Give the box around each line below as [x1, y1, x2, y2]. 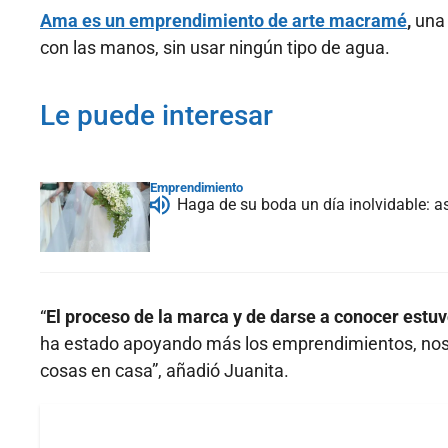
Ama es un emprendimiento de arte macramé [40, 10, 407, 32]
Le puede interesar [40, 99, 273, 133]
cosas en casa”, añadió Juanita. [40, 360, 289, 382]
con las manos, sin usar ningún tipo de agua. [40, 37, 390, 59]
